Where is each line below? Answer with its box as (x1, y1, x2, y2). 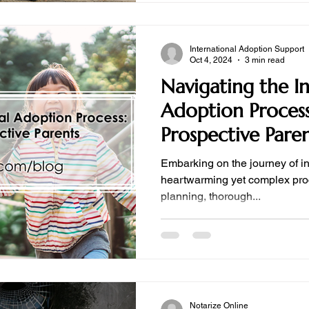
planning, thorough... (161, 189, 261, 203)
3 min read (245, 55, 285, 65)
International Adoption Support (190, 43, 304, 54)
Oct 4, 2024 (190, 55, 232, 65)
